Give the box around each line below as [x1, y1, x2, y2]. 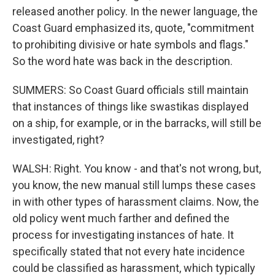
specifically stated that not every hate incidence [12, 245, 245, 258]
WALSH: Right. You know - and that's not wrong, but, [12, 162, 261, 175]
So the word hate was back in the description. [12, 55, 233, 68]
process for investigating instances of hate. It [12, 228, 234, 241]
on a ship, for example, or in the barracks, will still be [12, 117, 261, 130]
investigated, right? [12, 133, 104, 146]
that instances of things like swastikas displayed [12, 100, 249, 113]
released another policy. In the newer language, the [12, 5, 258, 18]
